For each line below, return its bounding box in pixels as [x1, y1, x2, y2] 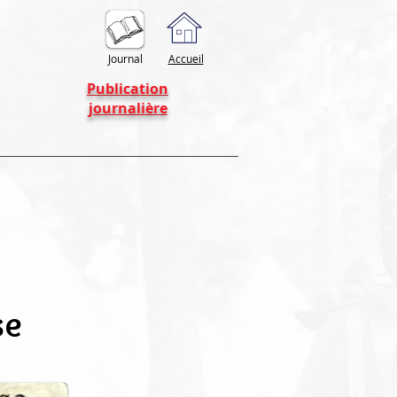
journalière [88, 98, 167, 118]
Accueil [167, 51, 204, 66]
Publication [87, 79, 168, 98]
